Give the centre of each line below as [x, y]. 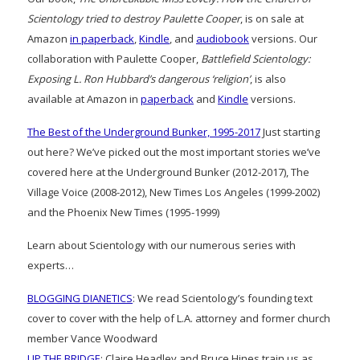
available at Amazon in [84, 99]
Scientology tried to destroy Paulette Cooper [134, 19]
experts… [51, 266]
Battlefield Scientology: [256, 59]
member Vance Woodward [92, 339]
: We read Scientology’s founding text [223, 299]
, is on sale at [272, 19]
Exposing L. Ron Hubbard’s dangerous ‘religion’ [139, 79]
